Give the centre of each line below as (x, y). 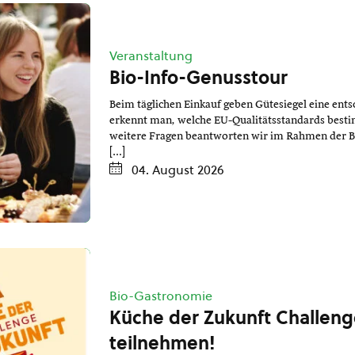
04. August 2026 (177, 170)
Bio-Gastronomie (160, 296)
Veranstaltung (151, 56)
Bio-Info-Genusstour (198, 78)
